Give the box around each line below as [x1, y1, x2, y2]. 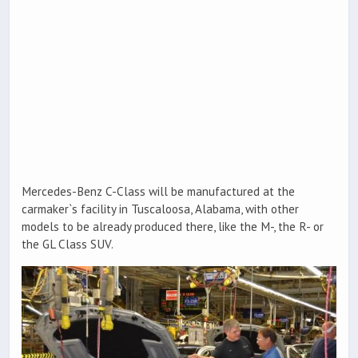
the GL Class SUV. [22, 237, 113, 253]
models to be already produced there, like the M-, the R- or [22, 219, 324, 235]
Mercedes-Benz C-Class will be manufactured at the [22, 184, 295, 200]
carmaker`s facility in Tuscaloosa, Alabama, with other [22, 201, 299, 217]
